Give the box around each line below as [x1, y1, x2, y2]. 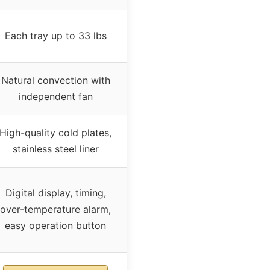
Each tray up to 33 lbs [4, 29, 107, 42]
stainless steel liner [12, 142, 99, 155]
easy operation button [5, 219, 106, 231]
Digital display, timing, [5, 186, 106, 199]
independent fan [18, 90, 93, 102]
